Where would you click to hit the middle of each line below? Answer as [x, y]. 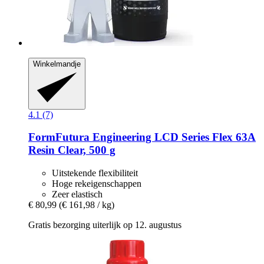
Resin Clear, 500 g [72, 150]
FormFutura [59, 137]
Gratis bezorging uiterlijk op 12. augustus [105, 225]
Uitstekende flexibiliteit [95, 173]
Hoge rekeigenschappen [97, 184]
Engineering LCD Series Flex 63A [173, 137]
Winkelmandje [57, 64]
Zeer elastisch [77, 194]
